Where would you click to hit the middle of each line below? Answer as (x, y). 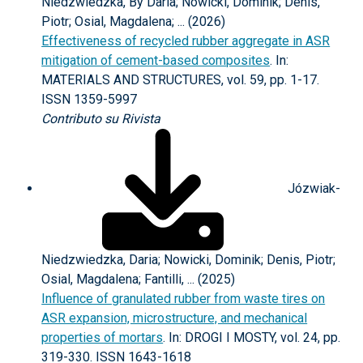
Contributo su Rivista (101, 119)
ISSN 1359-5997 (90, 99)
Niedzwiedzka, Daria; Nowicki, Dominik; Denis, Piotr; (189, 260)
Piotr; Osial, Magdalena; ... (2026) (134, 21)
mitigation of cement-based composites (156, 60)
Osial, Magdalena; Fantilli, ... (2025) (139, 279)
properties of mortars (102, 337)
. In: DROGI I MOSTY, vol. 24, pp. (252, 337)
